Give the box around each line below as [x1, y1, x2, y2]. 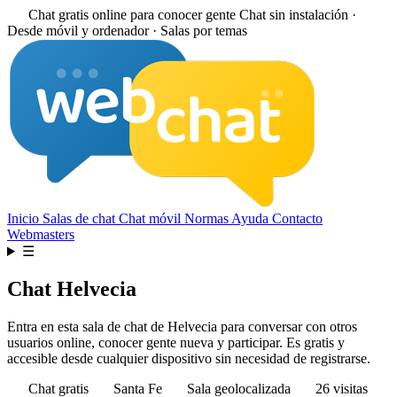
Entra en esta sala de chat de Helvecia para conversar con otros [7, 318, 357, 334]
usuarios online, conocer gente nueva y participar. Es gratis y [7, 334, 345, 350]
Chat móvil [119, 211, 184, 226]
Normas [184, 211, 231, 226]
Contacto [272, 211, 323, 226]
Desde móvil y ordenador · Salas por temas [7, 23, 247, 38]
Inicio [7, 211, 43, 226]
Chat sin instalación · [239, 7, 356, 22]
